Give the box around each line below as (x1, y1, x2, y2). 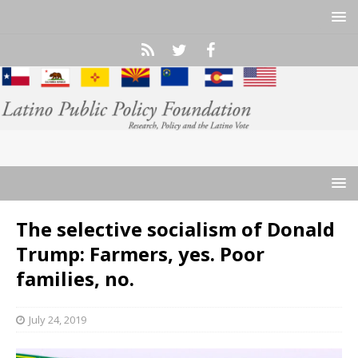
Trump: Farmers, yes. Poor (16, 240, 265, 267)
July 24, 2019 (29, 312, 86, 327)
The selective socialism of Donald (16, 215, 335, 242)
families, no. (16, 265, 134, 292)
